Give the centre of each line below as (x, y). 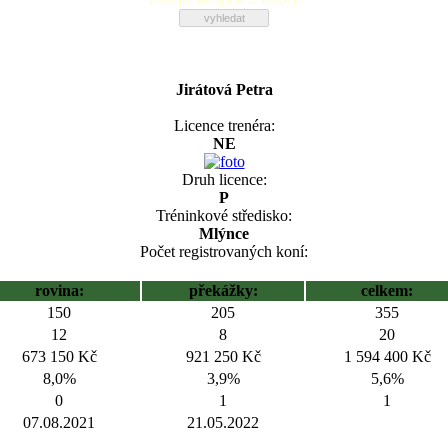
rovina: (59, 290)
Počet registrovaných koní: (224, 251)
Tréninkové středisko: (224, 215)
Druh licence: (224, 179)
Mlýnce (224, 233)
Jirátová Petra (224, 89)
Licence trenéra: (224, 125)
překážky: (223, 290)
